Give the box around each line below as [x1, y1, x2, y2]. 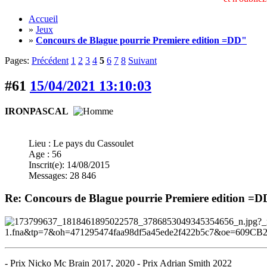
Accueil [29, 13, 58, 24]
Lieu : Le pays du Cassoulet [29, 138, 133, 148]
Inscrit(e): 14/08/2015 [29, 159, 110, 170]
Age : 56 [29, 148, 61, 159]
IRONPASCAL [5, 105, 69, 116]
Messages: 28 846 [29, 170, 96, 181]
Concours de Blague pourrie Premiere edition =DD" [36, 35, 247, 45]
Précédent [32, 55, 69, 66]
